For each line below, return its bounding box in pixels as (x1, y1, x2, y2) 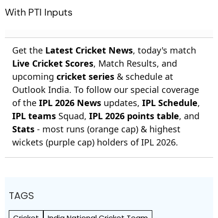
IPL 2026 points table (89, 110, 179, 122)
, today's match (133, 44, 196, 56)
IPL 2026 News (39, 97, 101, 109)
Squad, (56, 110, 89, 122)
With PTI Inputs (5, 6, 73, 18)
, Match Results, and (93, 57, 177, 69)
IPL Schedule (142, 97, 198, 109)
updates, (101, 97, 142, 109)
